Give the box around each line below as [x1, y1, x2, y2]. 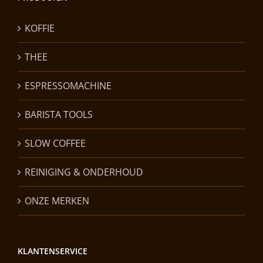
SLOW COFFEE [25, 136, 86, 150]
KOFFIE [25, 21, 55, 35]
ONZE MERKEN [25, 194, 89, 207]
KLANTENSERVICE [18, 245, 87, 257]
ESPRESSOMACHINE [25, 79, 112, 92]
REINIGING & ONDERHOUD [25, 165, 143, 178]
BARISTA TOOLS [25, 107, 93, 121]
